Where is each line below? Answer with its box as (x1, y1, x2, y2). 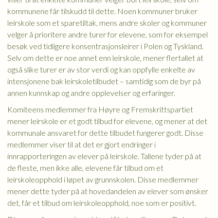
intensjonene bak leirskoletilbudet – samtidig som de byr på (7, 76, 201, 86)
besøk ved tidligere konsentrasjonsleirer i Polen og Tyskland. (7, 41, 203, 51)
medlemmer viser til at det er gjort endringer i (7, 140, 156, 149)
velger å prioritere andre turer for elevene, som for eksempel (7, 30, 208, 39)
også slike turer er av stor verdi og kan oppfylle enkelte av (7, 65, 195, 74)
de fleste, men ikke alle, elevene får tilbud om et (7, 163, 163, 172)
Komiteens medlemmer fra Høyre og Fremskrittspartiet (7, 105, 193, 114)
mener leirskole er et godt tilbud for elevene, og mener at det (7, 116, 207, 126)
